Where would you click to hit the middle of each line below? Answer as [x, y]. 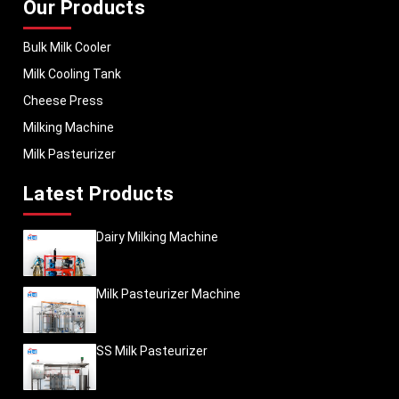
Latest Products [99, 194]
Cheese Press [63, 101]
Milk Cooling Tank [72, 74]
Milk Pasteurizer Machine [168, 294]
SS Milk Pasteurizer [152, 351]
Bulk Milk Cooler [67, 47]
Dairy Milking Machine [157, 237]
